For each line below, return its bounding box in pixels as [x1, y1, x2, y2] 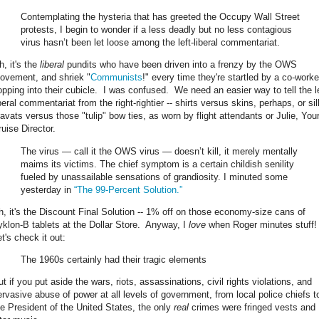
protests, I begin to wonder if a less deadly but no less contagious [21, 24, 292, 36]
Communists [90, 72, 142, 83]
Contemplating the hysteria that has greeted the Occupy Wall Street [21, 11, 300, 23]
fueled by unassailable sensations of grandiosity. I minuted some [21, 171, 288, 182]
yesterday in [21, 184, 74, 195]
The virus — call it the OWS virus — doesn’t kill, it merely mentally [21, 145, 298, 157]
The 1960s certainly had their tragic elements [21, 254, 206, 265]
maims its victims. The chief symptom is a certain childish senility [21, 158, 294, 169]
